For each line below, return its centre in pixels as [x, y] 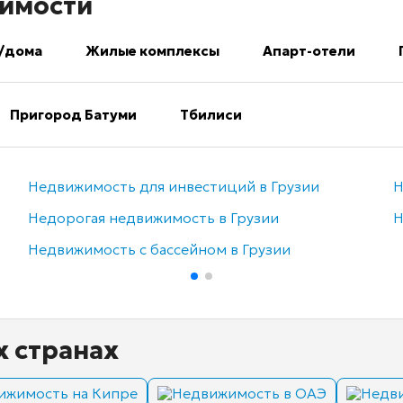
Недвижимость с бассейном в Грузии [159, 250]
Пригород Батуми [73, 115]
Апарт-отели [309, 51]
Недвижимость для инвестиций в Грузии [173, 187]
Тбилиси [211, 115]
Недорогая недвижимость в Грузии [153, 218]
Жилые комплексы [152, 51]
